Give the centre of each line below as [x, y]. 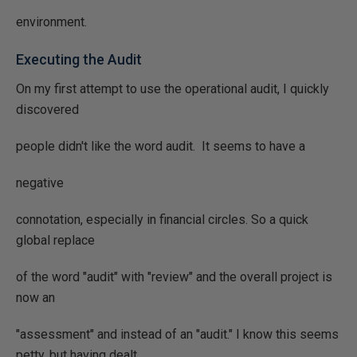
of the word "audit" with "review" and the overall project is [174, 277]
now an [35, 298]
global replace [55, 240]
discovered [47, 110]
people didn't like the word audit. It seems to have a [161, 146]
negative [40, 183]
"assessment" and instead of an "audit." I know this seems [177, 334]
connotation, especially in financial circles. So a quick [162, 220]
